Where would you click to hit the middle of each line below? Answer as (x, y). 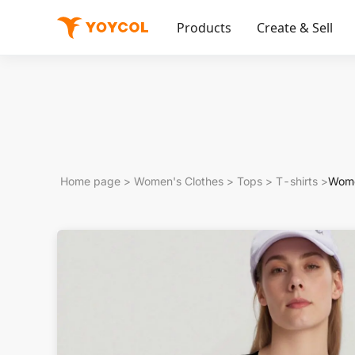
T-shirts (297, 181)
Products (204, 28)
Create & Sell (295, 28)
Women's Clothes (179, 181)
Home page (90, 181)
